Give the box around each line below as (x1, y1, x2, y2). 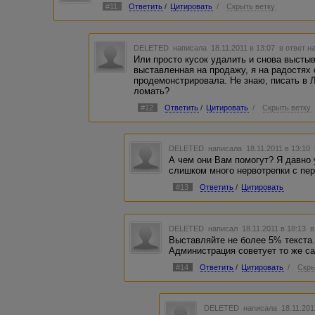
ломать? (134, 85, 170, 96)
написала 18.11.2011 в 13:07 (171, 43, 280, 52)
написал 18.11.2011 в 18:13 (206, 224, 311, 233)
